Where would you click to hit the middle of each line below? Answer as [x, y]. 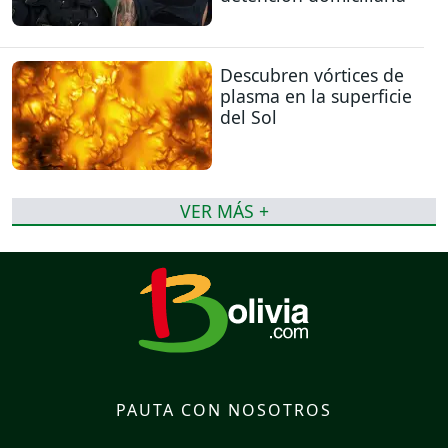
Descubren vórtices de [312, 75]
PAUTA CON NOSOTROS [224, 409]
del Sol [248, 117]
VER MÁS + [224, 211]
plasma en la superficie [316, 96]
